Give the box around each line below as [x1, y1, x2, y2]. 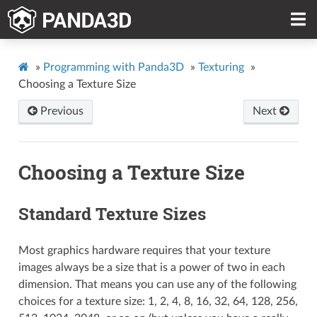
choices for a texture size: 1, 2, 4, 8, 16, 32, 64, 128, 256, [18, 295, 298, 307]
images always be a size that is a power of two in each [18, 261, 285, 273]
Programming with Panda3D [42, 61, 184, 73]
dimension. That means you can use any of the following [18, 278, 296, 290]
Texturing [197, 61, 244, 73]
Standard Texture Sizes [18, 202, 206, 225]
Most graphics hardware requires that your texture [18, 244, 270, 256]
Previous [37, 105, 83, 117]
